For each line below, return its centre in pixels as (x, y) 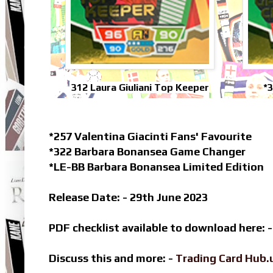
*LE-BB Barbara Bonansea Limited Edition (156, 167)
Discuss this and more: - (112, 258)
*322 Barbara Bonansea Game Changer (147, 152)
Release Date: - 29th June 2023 (128, 197)
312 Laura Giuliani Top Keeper (140, 88)
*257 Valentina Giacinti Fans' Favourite (150, 136)
